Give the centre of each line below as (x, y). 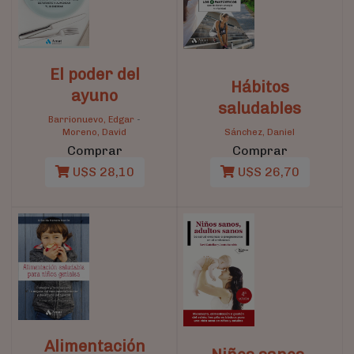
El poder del (94, 75)
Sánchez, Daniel (260, 132)
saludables (260, 109)
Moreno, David (94, 132)
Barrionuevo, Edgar (91, 120)
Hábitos (260, 87)
